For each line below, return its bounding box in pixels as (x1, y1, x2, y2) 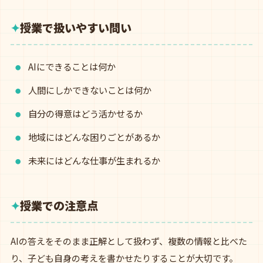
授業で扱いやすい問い (20, 19, 131, 36)
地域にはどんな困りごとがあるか (28, 130, 160, 143)
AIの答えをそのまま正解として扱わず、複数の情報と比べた (11, 235, 247, 247)
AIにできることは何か (28, 60, 116, 73)
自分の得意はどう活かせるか (28, 107, 143, 120)
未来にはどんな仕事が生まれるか (28, 154, 160, 167)
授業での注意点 (20, 197, 98, 214)
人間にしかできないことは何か (28, 83, 151, 96)
